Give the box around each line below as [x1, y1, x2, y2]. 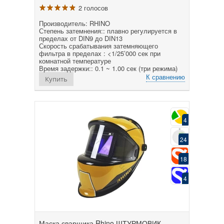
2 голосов [78, 2, 108, 12]
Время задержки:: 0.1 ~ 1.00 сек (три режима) [39, 63, 177, 73]
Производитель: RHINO [39, 18, 110, 28]
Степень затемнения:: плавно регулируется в [39, 25, 177, 35]
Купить [45, 74, 67, 83]
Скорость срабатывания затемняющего [39, 40, 158, 50]
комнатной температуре [39, 55, 111, 65]
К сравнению [146, 71, 185, 81]
